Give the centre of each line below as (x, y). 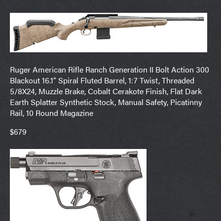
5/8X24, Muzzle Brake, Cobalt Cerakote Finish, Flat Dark (106, 91)
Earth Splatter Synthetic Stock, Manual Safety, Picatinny (106, 102)
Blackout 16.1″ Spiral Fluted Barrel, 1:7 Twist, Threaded (102, 80)
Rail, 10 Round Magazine (52, 113)
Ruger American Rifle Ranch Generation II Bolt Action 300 (110, 70)
